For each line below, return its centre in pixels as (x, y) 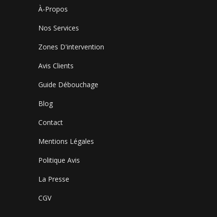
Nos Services (59, 28)
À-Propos (53, 9)
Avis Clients (56, 65)
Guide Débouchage (68, 84)
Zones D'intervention (71, 46)
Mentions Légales (66, 141)
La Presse (54, 179)
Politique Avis (59, 160)
